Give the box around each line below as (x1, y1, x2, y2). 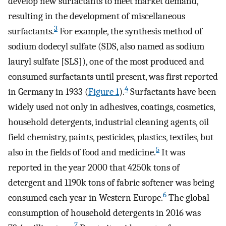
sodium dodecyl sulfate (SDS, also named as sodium (8, 41, 204, 52)
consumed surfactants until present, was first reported (8, 71, 218, 83)
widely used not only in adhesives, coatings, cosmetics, (8, 101, 215, 113)
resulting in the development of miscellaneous (8, 11, 185, 22)
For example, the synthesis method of (58, 26, 202, 37)
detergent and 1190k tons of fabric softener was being (8, 177, 214, 189)
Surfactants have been (128, 86, 216, 98)
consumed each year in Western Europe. (8, 192, 163, 204)
